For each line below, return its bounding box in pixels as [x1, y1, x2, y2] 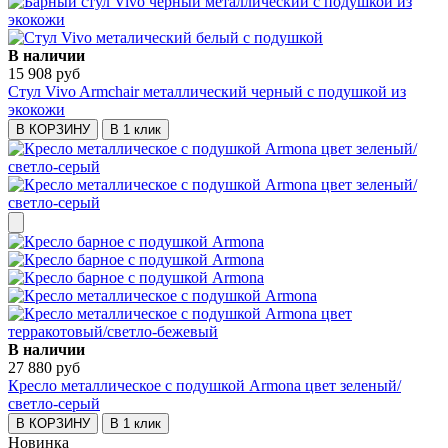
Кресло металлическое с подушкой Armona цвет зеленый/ [8, 377, 401, 395]
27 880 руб [8, 359, 80, 377]
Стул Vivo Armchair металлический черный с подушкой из [8, 83, 406, 101]
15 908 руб [8, 65, 80, 83]
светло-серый [8, 395, 100, 413]
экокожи [8, 101, 65, 119]
